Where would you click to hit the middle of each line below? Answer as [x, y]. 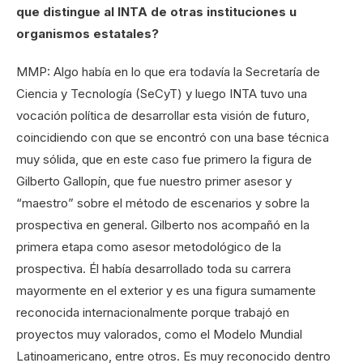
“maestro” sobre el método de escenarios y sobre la [163, 203]
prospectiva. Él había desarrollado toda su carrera [154, 269]
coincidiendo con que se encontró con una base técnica [173, 138]
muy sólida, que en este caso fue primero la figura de [164, 160]
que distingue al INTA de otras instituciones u [156, 12]
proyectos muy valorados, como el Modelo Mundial [159, 335]
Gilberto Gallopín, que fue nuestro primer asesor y [154, 181]
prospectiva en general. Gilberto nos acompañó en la [163, 225]
